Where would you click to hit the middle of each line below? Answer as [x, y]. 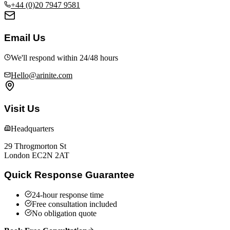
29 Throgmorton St [35, 146]
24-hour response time [68, 195]
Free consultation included [74, 204]
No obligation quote [64, 213]
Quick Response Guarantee [69, 175]
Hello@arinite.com [42, 75]
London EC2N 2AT [37, 155]
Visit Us [22, 108]
